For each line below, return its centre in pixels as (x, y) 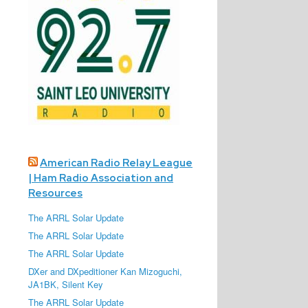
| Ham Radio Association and (101, 178)
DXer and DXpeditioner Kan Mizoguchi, (106, 271)
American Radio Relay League (117, 163)
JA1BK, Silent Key (66, 284)
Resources (56, 193)
